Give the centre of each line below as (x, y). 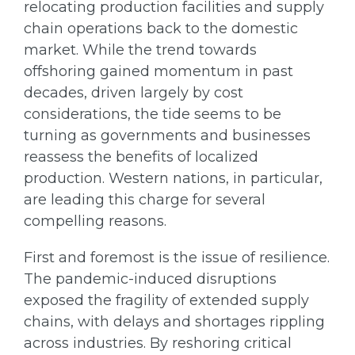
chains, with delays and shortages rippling (174, 322)
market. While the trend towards (140, 50)
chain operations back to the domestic (161, 29)
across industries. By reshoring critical (158, 344)
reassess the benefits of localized (141, 157)
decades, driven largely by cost (134, 93)
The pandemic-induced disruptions (150, 279)
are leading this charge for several (145, 200)
